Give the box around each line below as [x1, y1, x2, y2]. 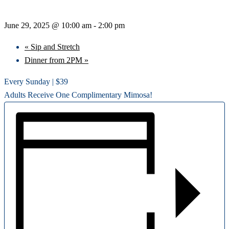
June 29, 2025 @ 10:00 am [4, 21, 91, 30]
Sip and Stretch [29, 42, 80, 51]
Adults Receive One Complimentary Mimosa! [4, 90, 152, 99]
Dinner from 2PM [25, 56, 84, 64]
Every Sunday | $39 [4, 77, 68, 86]
